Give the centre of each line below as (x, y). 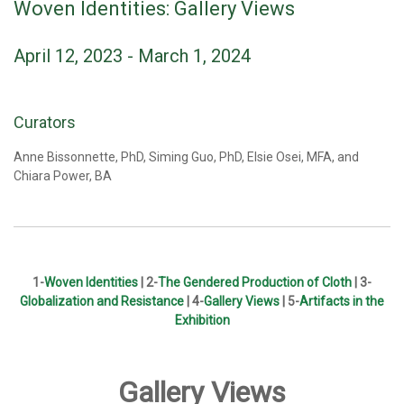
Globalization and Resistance (102, 301)
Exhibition (202, 320)
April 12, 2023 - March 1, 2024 (132, 56)
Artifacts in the (342, 301)
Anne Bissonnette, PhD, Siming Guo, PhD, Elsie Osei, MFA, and (186, 157)
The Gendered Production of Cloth (255, 282)
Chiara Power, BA (63, 176)
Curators (45, 122)
